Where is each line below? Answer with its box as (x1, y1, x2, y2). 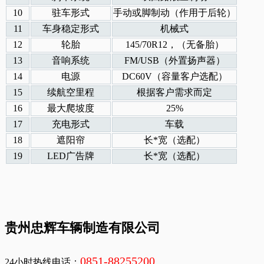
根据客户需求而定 (137, 87, 212, 98)
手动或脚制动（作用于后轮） (113, 8, 236, 18)
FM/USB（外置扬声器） (124, 55, 225, 66)
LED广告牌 (47, 151, 94, 161)
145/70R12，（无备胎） (125, 39, 224, 50)
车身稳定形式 (42, 24, 99, 34)
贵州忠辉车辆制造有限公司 (5, 220, 160, 236)
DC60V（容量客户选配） (121, 71, 227, 82)
